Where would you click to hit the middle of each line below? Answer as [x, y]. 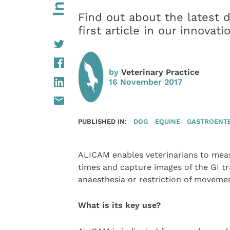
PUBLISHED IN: [102, 121]
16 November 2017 [145, 82]
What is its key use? [119, 205]
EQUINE [167, 121]
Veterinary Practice [160, 72]
